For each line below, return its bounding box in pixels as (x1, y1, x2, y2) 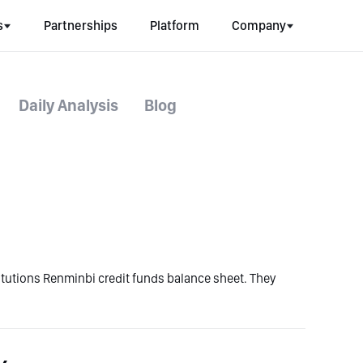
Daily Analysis (19, 96, 118, 115)
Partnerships (44, 18, 117, 33)
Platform (150, 18, 199, 33)
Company (232, 18, 286, 33)
